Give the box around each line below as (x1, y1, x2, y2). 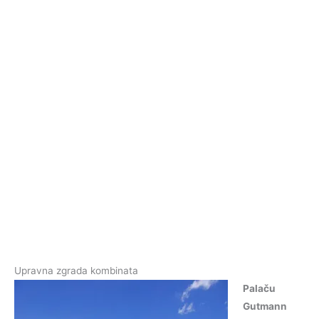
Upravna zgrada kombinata (14, 264, 138, 276)
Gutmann (242, 300, 287, 312)
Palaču (242, 282, 276, 294)
